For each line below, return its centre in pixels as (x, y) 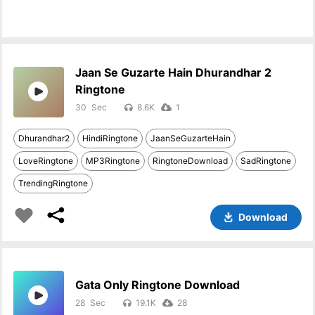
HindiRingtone (110, 138)
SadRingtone (266, 161)
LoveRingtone (46, 161)
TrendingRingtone (53, 183)
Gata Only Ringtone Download (158, 285)
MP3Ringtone (113, 161)
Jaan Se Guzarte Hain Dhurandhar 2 (174, 72)
